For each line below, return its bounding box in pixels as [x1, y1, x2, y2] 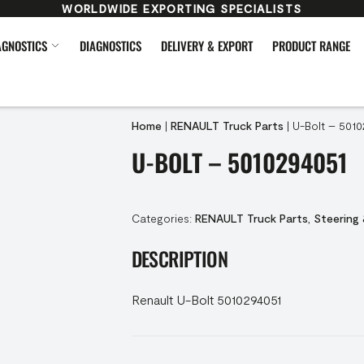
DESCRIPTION [131, 244, 227, 273]
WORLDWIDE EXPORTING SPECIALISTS [62, 2, 302, 15]
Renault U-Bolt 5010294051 [131, 292, 281, 307]
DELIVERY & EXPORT [161, 37, 253, 54]
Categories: [131, 211, 195, 225]
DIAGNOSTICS [80, 37, 141, 54]
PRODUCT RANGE [272, 37, 350, 54]
